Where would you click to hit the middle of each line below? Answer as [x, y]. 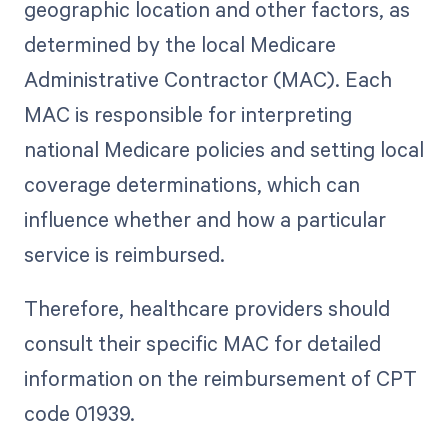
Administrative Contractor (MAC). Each [207, 79]
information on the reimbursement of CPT [220, 378]
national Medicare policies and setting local [223, 149]
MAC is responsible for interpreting [187, 114]
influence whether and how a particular [204, 219]
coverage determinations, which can [191, 184]
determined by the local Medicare [179, 44]
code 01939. [79, 413]
